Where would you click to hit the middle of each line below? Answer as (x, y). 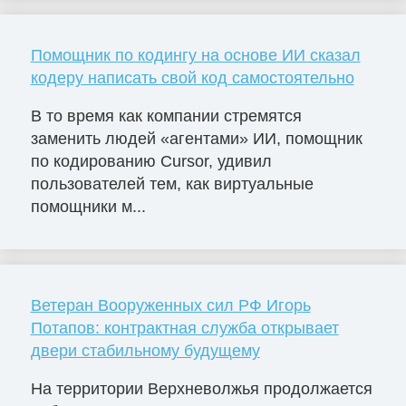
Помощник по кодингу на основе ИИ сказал (195, 56)
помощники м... (88, 207)
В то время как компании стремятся (166, 116)
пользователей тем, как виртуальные (172, 184)
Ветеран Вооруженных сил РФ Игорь (170, 306)
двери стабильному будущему (145, 351)
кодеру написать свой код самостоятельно (192, 78)
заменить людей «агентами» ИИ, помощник (196, 139)
